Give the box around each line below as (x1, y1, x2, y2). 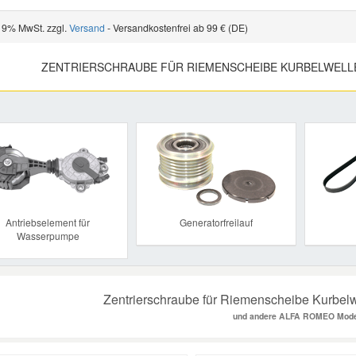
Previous (20, 120, 82, 144)
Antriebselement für (6, 215, 91, 229)
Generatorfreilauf (179, 215, 253, 229)
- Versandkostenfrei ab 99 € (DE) (104, 20, 248, 34)
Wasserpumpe (16, 228, 79, 242)
